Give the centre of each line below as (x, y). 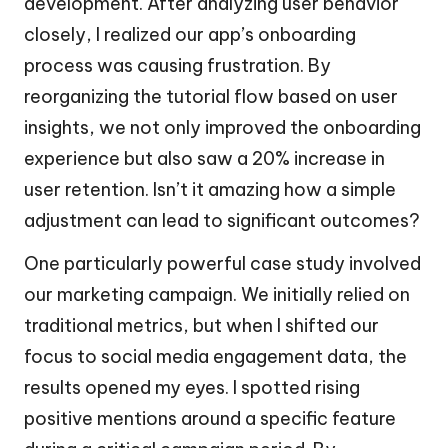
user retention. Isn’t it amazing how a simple (210, 189)
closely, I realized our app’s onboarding (190, 34)
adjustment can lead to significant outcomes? (222, 220)
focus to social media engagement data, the (215, 356)
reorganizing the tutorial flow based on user (211, 96)
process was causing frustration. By (177, 65)
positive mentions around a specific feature (210, 418)
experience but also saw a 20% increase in (204, 158)
